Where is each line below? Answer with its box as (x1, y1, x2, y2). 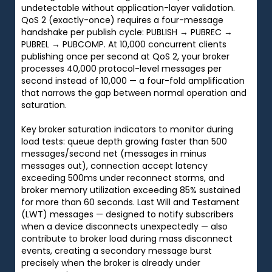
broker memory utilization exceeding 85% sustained (21, 183, 240, 196)
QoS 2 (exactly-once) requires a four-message (21, 13, 223, 26)
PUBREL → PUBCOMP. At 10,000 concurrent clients (21, 38, 226, 50)
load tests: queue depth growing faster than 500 (21, 135, 227, 148)
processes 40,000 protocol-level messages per (21, 62, 222, 75)
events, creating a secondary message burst (21, 244, 212, 257)
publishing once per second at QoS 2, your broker (21, 50, 229, 63)
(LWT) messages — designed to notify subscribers (21, 208, 234, 220)
